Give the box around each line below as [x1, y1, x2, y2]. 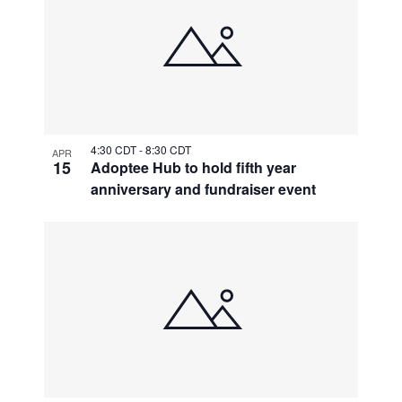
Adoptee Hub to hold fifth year [91, 157, 297, 179]
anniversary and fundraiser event [91, 179, 317, 200]
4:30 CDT [91, 142, 140, 158]
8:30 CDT [145, 142, 192, 158]
